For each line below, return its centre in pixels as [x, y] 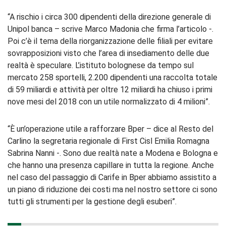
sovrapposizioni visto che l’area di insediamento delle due [108, 53]
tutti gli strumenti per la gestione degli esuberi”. [92, 201]
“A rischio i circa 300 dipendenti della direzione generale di [109, 17]
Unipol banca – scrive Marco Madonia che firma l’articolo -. [110, 29]
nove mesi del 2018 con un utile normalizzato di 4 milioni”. [109, 101]
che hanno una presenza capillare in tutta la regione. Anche [111, 165]
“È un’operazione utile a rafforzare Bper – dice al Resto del [110, 129]
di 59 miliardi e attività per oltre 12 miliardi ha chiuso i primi [110, 89]
